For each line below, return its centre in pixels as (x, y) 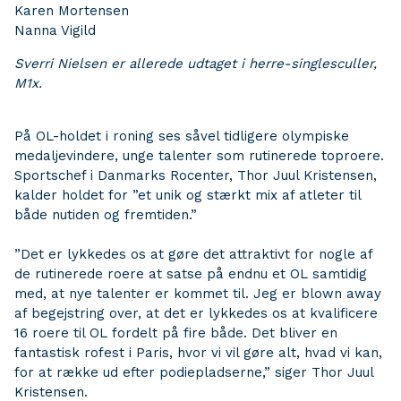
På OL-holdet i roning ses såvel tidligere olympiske (182, 136)
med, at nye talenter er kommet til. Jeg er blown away (198, 294)
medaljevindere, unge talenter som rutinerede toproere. (199, 156)
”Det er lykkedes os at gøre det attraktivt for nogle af (193, 254)
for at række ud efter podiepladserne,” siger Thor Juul (194, 372)
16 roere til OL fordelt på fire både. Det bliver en (176, 333)
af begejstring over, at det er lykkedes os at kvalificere (196, 313)
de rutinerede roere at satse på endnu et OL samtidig (191, 274)
